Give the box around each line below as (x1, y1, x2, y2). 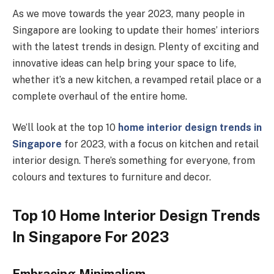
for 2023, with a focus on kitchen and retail (62, 138, 259, 150)
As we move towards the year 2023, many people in (12, 7, 245, 20)
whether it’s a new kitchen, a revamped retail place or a (12, 73, 261, 86)
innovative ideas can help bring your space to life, (12, 57, 236, 69)
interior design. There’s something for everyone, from (12, 155, 255, 167)
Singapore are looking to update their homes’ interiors (12, 24, 259, 36)
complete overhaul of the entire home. (12, 90, 187, 102)
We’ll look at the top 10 (12, 122, 118, 134)
